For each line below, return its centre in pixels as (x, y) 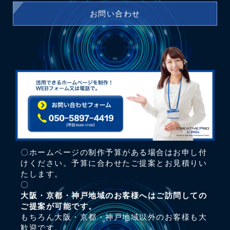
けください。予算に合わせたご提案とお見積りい (114, 163)
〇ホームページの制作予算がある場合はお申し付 (114, 152)
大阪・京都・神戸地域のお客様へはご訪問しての (114, 195)
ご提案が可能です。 (59, 206)
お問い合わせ (115, 13)
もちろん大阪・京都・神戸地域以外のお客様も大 (114, 217)
